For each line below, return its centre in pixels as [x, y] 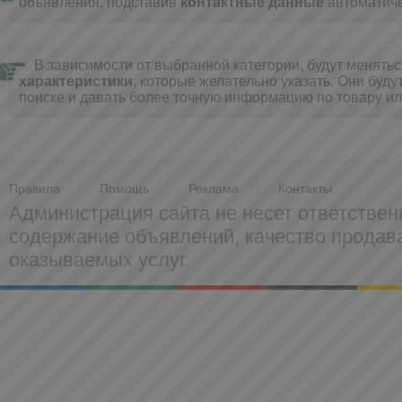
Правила [35, 188]
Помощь [124, 188]
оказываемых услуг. [99, 260]
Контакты [305, 188]
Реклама [214, 188]
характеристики [76, 81]
